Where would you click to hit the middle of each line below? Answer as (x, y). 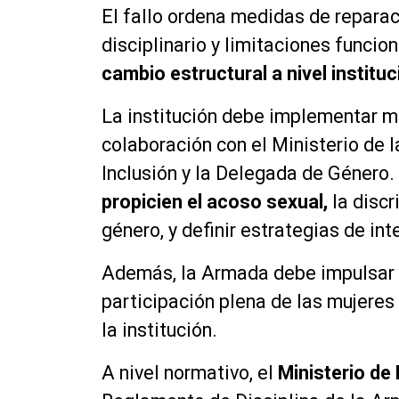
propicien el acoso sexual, (215, 202)
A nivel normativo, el (190, 373)
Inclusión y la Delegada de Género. (248, 174)
